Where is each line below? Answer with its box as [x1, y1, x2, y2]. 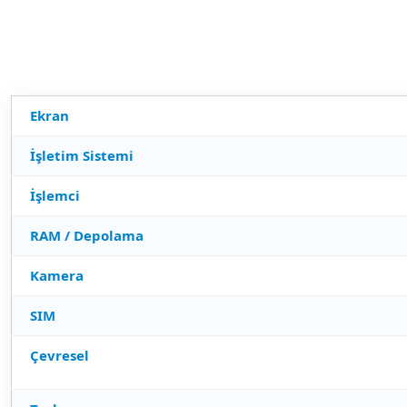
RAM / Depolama [30, 226, 144, 244]
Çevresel [30, 346, 89, 364]
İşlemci [30, 186, 80, 204]
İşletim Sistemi [30, 146, 134, 164]
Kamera [30, 266, 84, 284]
